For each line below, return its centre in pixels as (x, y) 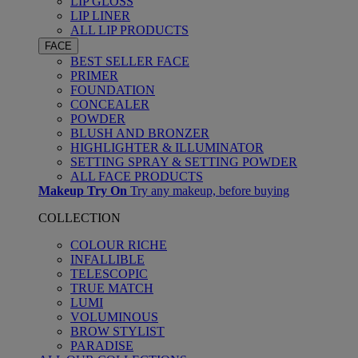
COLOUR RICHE (119, 245)
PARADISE (102, 346)
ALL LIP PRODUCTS (129, 30)
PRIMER (94, 76)
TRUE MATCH (112, 288)
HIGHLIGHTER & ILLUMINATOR (167, 147)
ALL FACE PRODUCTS (137, 176)
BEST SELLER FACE (130, 61)
